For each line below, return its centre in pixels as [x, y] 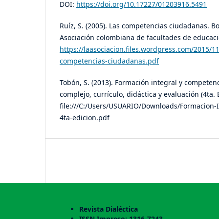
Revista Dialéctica [109, 209]
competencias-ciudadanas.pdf [109, 61]
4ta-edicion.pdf [85, 118]
